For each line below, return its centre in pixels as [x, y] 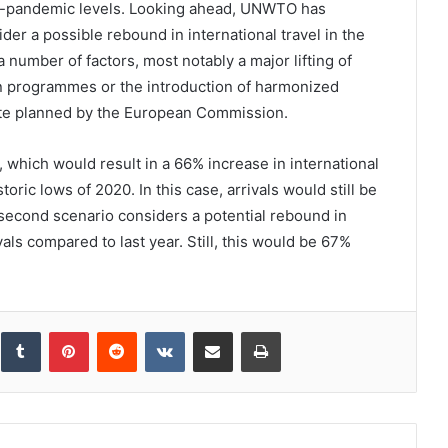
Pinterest [116, 331]
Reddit [155, 331]
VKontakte [215, 331]
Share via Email [247, 331]
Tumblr [60, 331]
